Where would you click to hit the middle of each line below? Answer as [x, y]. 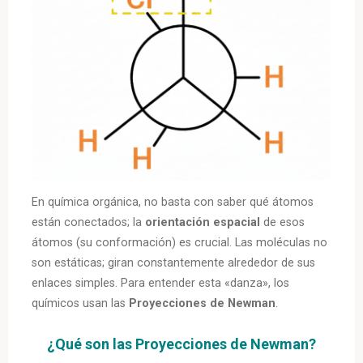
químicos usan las [81, 304]
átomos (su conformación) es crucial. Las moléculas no [180, 243]
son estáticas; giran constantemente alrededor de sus [174, 263]
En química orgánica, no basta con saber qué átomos [173, 203]
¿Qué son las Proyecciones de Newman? [181, 344]
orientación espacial [203, 223]
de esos [283, 223]
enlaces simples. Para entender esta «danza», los [161, 284]
